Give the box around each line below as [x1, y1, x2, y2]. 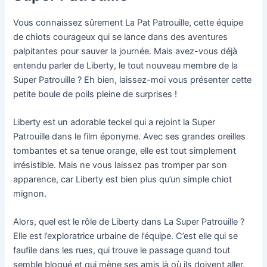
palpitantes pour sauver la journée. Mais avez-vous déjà [13, 45, 238, 57]
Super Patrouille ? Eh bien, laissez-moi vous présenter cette [13, 74, 252, 85]
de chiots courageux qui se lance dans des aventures [13, 31, 228, 42]
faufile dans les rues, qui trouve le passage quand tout [13, 245, 231, 256]
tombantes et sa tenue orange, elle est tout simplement [13, 145, 237, 156]
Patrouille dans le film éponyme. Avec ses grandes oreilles [13, 131, 246, 142]
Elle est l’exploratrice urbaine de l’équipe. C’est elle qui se [13, 231, 238, 242]
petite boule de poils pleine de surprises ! [13, 88, 178, 100]
